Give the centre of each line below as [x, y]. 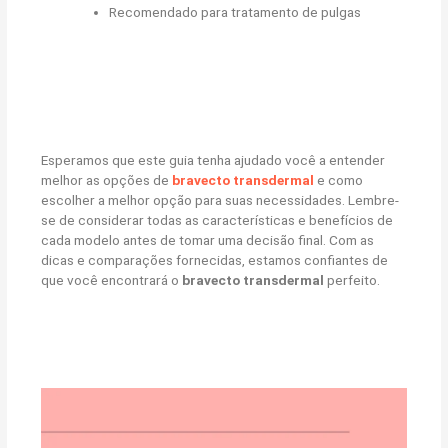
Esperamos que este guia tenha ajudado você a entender [213, 160]
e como [339, 180]
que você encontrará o [112, 280]
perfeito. [352, 280]
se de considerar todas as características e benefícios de [217, 220]
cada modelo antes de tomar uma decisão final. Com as [208, 240]
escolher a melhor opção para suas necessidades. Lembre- [220, 200]
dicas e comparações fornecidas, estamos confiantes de [215, 260]
